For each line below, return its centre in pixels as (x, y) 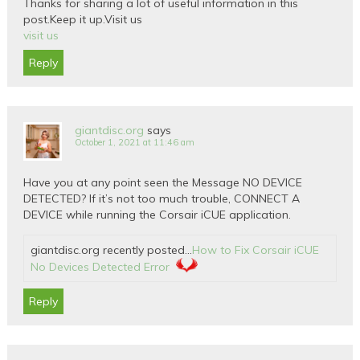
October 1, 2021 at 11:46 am (135, 143)
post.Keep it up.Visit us (83, 20)
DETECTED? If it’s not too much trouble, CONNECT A (162, 199)
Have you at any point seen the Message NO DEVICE (163, 183)
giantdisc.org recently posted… (112, 250)
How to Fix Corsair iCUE (256, 250)
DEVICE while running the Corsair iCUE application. (157, 215)
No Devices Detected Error (100, 267)
